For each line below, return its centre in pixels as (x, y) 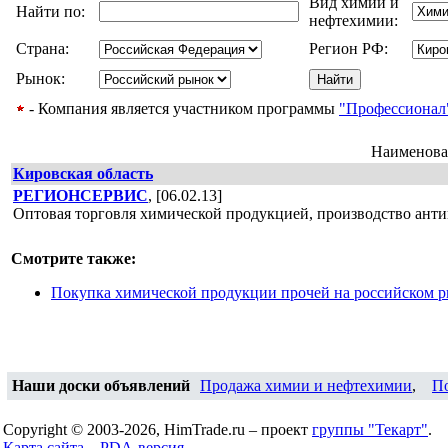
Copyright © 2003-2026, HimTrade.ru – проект (157, 429)
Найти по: (52, 11)
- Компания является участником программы (182, 108)
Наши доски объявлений (101, 385)
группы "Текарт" (370, 429)
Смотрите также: (73, 258)
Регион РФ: (350, 48)
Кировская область (83, 173)
